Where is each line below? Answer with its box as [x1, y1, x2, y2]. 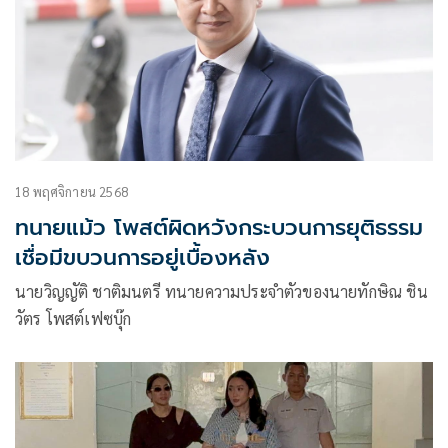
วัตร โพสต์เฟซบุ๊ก [15, 307, 132, 329]
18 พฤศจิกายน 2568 [15, 182, 128, 200]
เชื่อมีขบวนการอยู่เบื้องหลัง [15, 240, 270, 274]
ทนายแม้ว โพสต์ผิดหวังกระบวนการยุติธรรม [15, 210, 423, 244]
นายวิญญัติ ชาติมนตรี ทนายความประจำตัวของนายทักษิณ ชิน [15, 280, 428, 302]
